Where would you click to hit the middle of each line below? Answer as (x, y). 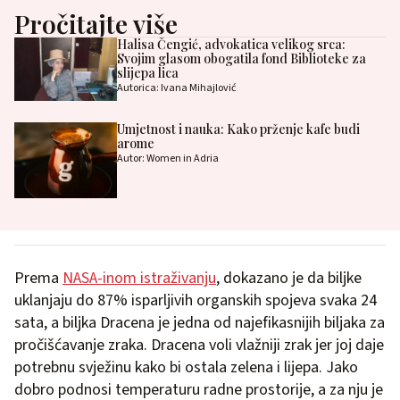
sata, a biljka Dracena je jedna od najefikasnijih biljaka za (200, 322)
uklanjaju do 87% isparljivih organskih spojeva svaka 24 (196, 300)
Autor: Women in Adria (167, 159)
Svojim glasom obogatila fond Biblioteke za (241, 58)
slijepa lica (147, 73)
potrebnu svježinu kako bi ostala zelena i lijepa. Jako (186, 367)
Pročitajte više (96, 24)
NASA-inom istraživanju (139, 278)
